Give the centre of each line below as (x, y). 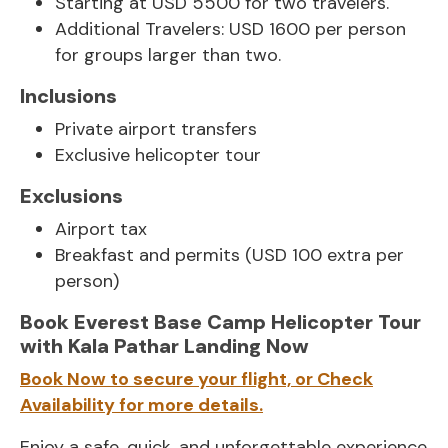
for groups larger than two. (168, 54)
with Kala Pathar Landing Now (164, 345)
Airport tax (101, 228)
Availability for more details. (141, 404)
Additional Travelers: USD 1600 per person (230, 28)
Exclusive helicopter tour (158, 154)
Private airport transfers (156, 128)
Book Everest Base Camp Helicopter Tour (220, 321)
